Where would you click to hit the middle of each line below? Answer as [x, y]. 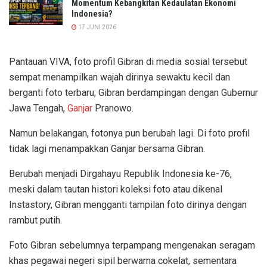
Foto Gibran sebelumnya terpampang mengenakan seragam [132, 245]
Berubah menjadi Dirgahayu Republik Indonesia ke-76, [120, 173]
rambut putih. [35, 220]
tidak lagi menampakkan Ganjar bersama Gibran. [107, 148]
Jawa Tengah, [38, 108]
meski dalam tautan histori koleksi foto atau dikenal [116, 189]
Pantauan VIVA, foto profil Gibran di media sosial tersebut [128, 61]
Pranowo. [113, 108]
